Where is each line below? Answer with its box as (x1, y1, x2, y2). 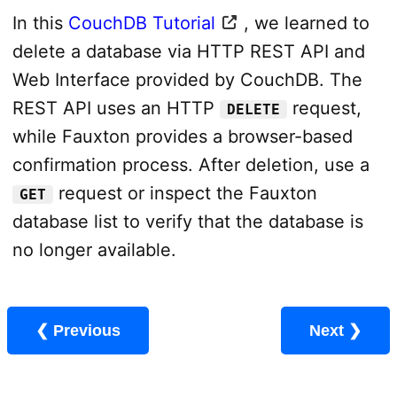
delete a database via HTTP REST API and (12, 40, 365, 62)
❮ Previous (53, 321, 121, 339)
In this (12, 12, 68, 34)
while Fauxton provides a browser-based (12, 125, 353, 147)
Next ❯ (348, 321, 362, 339)
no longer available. (12, 238, 176, 261)
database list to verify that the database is (12, 210, 363, 232)
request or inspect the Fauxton (52, 182, 317, 204)
